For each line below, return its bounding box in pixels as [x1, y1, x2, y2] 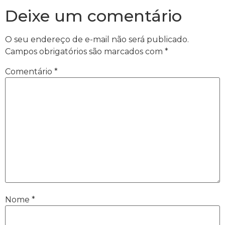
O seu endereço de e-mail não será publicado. [5, 35, 189, 45]
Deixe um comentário [5, 6, 182, 26]
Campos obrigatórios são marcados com [5, 47, 165, 57]
